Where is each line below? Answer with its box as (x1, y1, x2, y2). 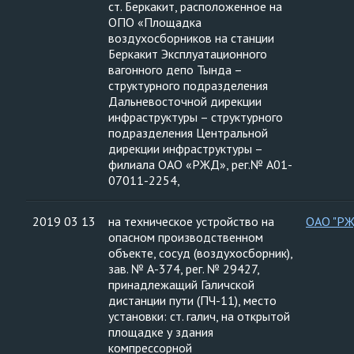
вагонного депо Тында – (108, 62, 243, 77)
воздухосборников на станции (108, 30, 274, 46)
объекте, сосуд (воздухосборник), (108, 245, 293, 261)
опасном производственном (108, 229, 263, 245)
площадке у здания (108, 324, 213, 340)
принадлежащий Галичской (108, 277, 254, 292)
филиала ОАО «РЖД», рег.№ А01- (108, 156, 292, 172)
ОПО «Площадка (108, 14, 201, 30)
